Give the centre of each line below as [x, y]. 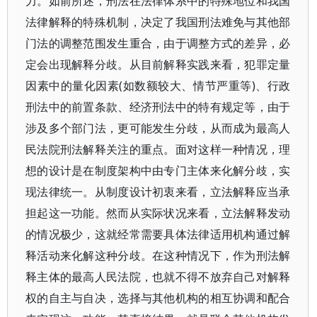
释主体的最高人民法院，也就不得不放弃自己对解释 [158, 277]
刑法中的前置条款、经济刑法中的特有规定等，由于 [158, 107]
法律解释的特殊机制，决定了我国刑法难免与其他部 [158, 22]
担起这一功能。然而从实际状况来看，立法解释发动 [158, 213]
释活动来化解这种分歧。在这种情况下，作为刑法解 [158, 255]
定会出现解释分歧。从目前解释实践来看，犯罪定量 [158, 64]
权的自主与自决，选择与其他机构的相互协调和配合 [158, 298]
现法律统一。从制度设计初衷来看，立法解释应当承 [158, 192]
